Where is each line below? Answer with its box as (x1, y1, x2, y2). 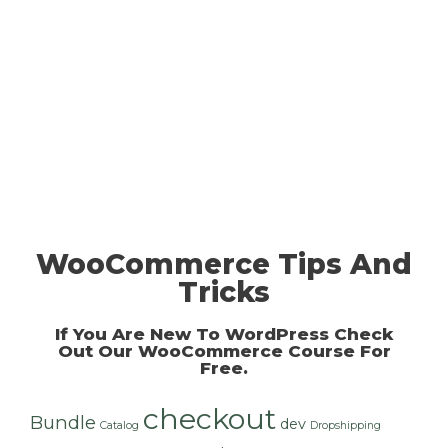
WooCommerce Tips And (36, 246, 412, 281)
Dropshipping (310, 418, 381, 432)
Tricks (178, 274, 270, 309)
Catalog (100, 418, 139, 432)
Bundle (30, 410, 96, 434)
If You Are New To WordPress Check (54, 323, 394, 344)
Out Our (57, 340, 138, 361)
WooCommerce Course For (137, 340, 391, 361)
